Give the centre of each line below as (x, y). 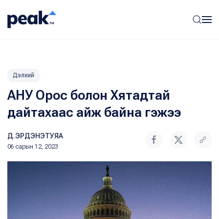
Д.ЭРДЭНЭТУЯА (35, 136)
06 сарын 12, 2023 (33, 147)
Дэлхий (23, 75)
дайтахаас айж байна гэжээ (94, 112)
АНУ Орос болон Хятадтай (89, 95)
